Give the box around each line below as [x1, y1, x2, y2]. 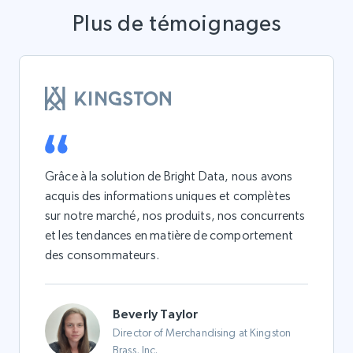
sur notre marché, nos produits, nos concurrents [45, 208, 306, 223]
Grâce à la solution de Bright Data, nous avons [45, 169, 293, 184]
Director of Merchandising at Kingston [113, 325, 292, 339]
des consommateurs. [45, 247, 159, 262]
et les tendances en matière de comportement [45, 228, 293, 243]
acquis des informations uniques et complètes [45, 188, 292, 203]
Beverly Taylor [113, 306, 199, 321]
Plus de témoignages [72, 10, 281, 35]
